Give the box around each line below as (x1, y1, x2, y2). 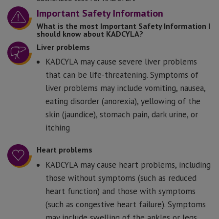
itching (45, 122, 70, 133)
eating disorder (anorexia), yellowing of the (45, 96, 200, 107)
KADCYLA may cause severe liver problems (45, 56, 197, 67)
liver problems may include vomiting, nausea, (45, 83, 205, 94)
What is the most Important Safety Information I (37, 21, 210, 31)
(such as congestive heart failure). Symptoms (45, 198, 206, 210)
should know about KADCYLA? (37, 29, 143, 39)
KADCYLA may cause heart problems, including (45, 159, 211, 170)
